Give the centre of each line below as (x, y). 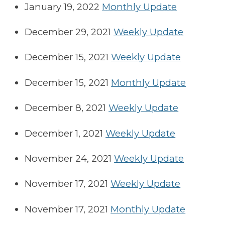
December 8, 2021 (66, 108)
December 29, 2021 (68, 32)
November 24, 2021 (68, 158)
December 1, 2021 (64, 133)
